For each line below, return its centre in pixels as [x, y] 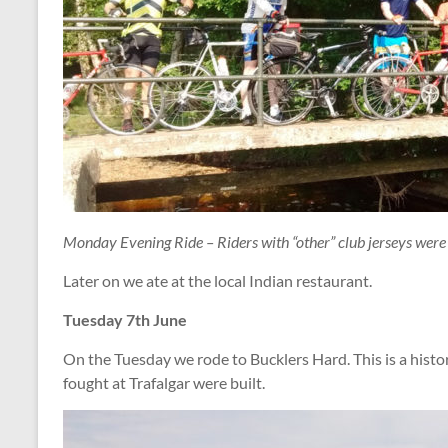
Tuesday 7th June [125, 319]
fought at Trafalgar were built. [164, 382]
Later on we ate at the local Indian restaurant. [217, 280]
